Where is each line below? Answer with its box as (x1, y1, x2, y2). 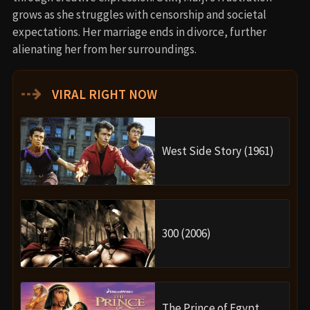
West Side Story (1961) (162, 143, 274, 158)
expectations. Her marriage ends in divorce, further (12, 24, 266, 39)
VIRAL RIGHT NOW (49, 85, 157, 102)
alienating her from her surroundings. (12, 41, 197, 57)
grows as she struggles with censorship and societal (12, 6, 266, 22)
